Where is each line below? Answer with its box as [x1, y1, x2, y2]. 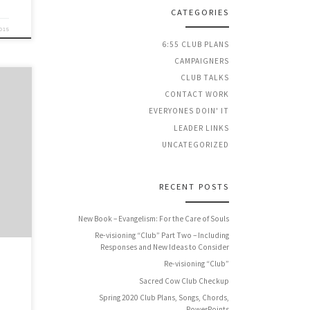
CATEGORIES [171, 6, 229, 17]
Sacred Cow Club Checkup [139, 275, 229, 286]
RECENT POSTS [159, 181, 229, 192]
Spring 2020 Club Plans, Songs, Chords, [99, 292, 229, 302]
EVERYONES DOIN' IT [149, 106, 229, 116]
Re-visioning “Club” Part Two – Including [95, 230, 229, 241]
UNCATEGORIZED [162, 139, 229, 149]
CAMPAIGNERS [174, 56, 229, 66]
